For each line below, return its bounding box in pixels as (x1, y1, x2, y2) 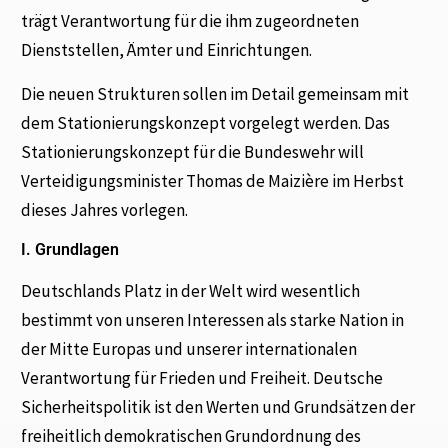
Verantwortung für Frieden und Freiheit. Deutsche (21, 366, 384, 389)
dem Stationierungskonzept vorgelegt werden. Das (21, 111, 391, 134)
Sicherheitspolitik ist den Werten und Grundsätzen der (21, 395, 416, 418)
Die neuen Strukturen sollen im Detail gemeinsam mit (21, 82, 410, 105)
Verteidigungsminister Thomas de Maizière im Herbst (21, 169, 405, 192)
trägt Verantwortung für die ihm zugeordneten (21, 10, 360, 33)
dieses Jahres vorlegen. (21, 198, 189, 221)
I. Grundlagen (21, 239, 120, 259)
